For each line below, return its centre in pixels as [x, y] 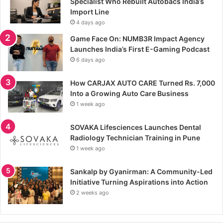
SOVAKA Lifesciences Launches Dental [136, 127]
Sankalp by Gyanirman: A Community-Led [141, 172]
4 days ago [91, 23]
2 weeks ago [93, 193]
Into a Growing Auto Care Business [129, 94]
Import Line [90, 12]
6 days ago [91, 60]
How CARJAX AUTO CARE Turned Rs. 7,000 [143, 83]
